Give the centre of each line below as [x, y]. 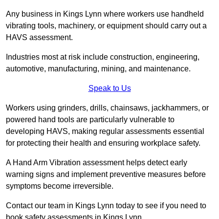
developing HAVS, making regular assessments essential [105, 131]
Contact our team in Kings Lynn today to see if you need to [106, 206]
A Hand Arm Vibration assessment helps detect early [97, 163]
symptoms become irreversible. [60, 186]
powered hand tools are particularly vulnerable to [90, 120]
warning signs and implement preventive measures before [106, 175]
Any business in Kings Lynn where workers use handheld [105, 14]
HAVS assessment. [40, 38]
